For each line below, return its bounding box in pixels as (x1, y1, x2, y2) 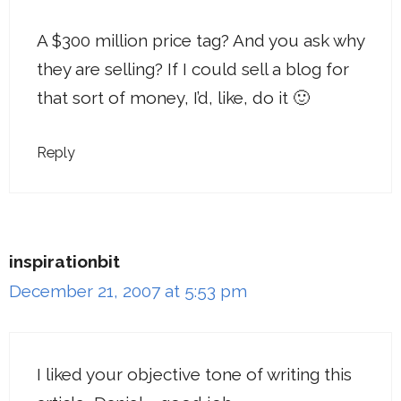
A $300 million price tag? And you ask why (37, 30, 364, 50)
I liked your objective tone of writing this (37, 363, 352, 384)
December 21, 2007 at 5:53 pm (9, 281, 247, 302)
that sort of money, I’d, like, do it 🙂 (37, 87, 310, 107)
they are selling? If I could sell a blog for (37, 58, 349, 79)
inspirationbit (9, 252, 120, 272)
